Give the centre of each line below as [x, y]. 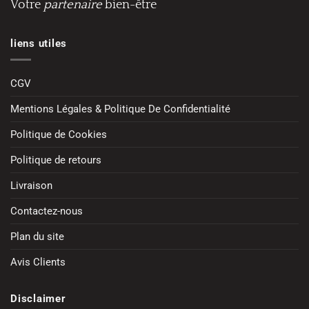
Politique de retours [56, 160]
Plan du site [37, 237]
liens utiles [39, 44]
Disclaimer [38, 299]
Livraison [31, 186]
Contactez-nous [47, 211]
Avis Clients [38, 262]
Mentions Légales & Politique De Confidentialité [120, 109]
